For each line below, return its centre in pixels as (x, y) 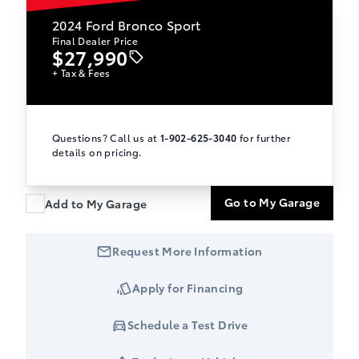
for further (264, 138)
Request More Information (188, 250)
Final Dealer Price (95, 41)
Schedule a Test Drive (188, 324)
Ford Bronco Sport (143, 25)
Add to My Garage (96, 203)
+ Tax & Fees (81, 73)
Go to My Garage (272, 202)
